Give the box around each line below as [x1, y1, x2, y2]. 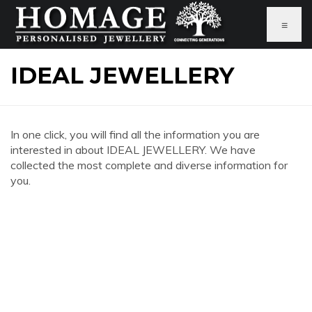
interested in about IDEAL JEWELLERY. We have [10, 143, 256, 157]
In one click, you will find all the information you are [10, 127, 260, 141]
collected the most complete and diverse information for [10, 158, 288, 172]
